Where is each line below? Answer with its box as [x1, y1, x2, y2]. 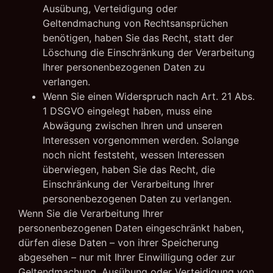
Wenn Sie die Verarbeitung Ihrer [18, 207, 163, 219]
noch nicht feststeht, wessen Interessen [43, 148, 224, 161]
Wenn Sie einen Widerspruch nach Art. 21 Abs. [43, 90, 255, 102]
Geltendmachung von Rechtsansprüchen [43, 16, 228, 29]
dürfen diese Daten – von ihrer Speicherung [18, 236, 219, 249]
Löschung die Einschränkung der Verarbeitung [43, 46, 255, 58]
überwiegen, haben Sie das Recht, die [43, 163, 215, 175]
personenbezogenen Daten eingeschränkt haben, [18, 221, 244, 234]
